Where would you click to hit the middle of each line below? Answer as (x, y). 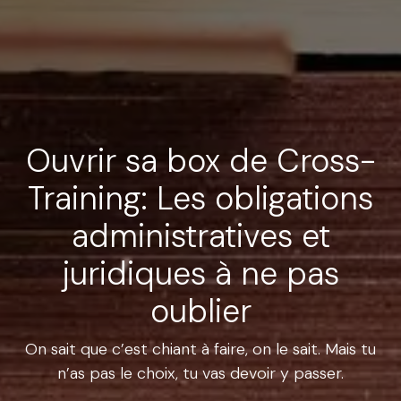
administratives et (200, 237)
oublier (200, 312)
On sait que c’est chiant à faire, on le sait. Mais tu (200, 350)
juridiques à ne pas (200, 274)
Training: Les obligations (200, 199)
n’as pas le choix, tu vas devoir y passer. (200, 374)
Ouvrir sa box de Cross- (200, 162)
